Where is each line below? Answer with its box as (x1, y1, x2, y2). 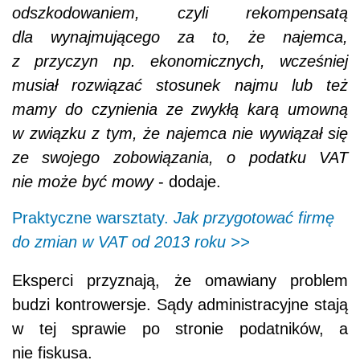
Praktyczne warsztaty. (12, 209, 174, 227)
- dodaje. (153, 173, 221, 191)
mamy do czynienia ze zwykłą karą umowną (12, 100, 348, 119)
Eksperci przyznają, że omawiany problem (12, 272, 348, 290)
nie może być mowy (12, 173, 153, 191)
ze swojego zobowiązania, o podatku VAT (12, 149, 348, 167)
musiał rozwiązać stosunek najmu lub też (12, 76, 348, 95)
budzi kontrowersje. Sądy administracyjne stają (12, 296, 348, 314)
